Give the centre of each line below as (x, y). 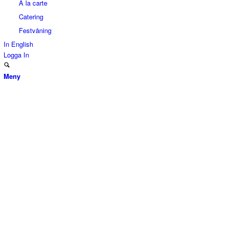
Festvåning (35, 30)
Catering (31, 17)
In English (18, 44)
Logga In (16, 55)
